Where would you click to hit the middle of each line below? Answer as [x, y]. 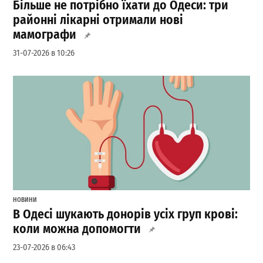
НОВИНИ [25, 200]
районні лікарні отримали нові [98, 20]
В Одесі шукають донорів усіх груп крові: [126, 214]
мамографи [45, 34]
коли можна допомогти [77, 229]
